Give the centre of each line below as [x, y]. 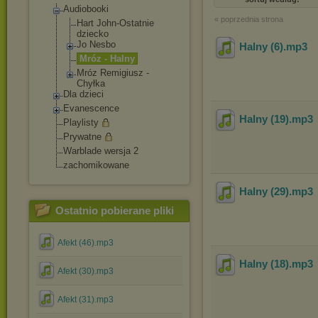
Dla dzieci [83, 94]
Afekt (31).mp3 [86, 300]
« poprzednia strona [249, 19]
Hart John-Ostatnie [115, 23]
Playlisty [81, 122]
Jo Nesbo [96, 44]
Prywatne [82, 137]
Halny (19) [264, 119]
